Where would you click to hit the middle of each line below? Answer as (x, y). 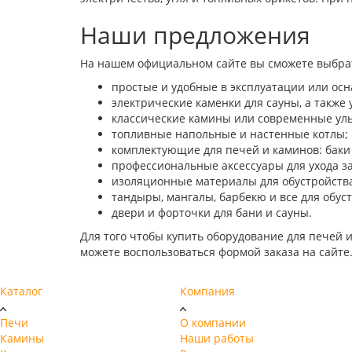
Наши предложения (195, 35)
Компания (208, 291)
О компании (213, 322)
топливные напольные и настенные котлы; (230, 134)
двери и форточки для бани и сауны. (212, 212)
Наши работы (217, 338)
